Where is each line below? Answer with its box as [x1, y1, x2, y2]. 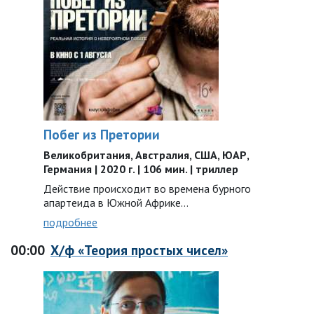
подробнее [43, 215, 97, 229]
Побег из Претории [43, 125, 160, 143]
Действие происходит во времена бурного [43, 182, 251, 196]
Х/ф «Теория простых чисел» [50, 241, 228, 259]
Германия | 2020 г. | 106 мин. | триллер [43, 162, 238, 176]
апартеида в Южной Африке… [43, 196, 189, 210]
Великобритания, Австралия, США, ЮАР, [43, 148, 249, 162]
